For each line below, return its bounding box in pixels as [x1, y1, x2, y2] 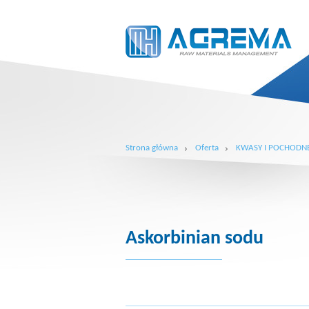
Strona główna [126, 143, 178, 152]
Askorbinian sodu [126, 229, 263, 248]
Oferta [195, 143, 219, 152]
